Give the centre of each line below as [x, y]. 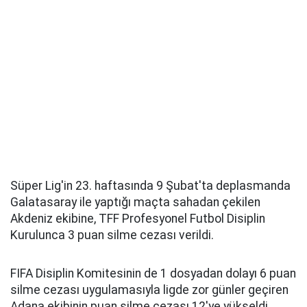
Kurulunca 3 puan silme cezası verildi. [112, 235]
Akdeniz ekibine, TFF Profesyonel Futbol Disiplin [138, 219]
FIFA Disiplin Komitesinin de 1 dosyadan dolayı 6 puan [153, 273]
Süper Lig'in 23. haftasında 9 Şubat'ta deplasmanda [150, 186]
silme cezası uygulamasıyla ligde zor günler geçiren [149, 290]
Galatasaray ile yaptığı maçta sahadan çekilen [135, 202]
